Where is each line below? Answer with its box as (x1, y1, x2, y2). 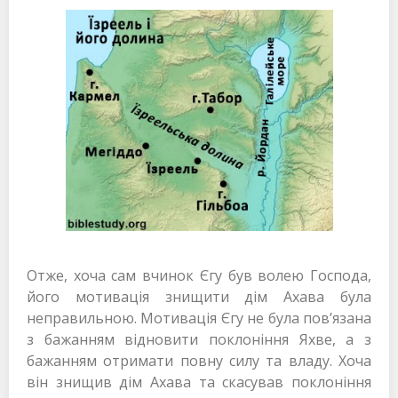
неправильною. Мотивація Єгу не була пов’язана (27, 308, 371, 329)
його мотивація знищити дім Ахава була (27, 287, 371, 307)
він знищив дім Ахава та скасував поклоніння (27, 372, 371, 393)
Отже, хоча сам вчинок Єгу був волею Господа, (27, 266, 371, 286)
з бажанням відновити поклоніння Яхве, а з (27, 330, 371, 350)
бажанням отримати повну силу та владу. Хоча (27, 351, 371, 371)
